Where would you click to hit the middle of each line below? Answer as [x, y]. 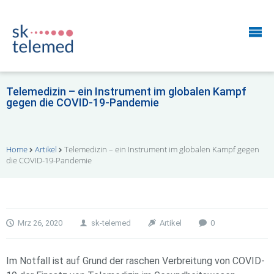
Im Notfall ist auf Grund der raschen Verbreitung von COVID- [135, 261]
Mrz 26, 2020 [40, 223]
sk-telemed [111, 223]
